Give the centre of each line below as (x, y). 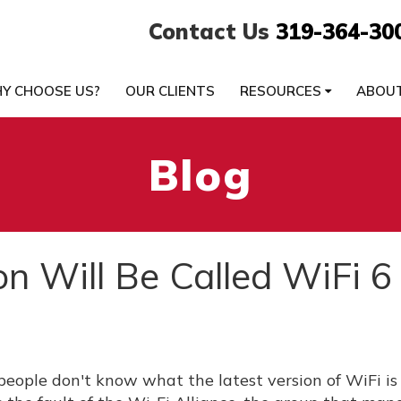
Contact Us (212, 31)
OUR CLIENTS (170, 91)
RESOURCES (282, 91)
